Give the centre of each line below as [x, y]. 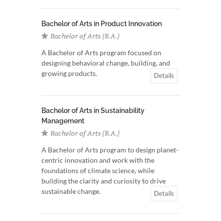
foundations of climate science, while [98, 170]
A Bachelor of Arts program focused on [101, 53]
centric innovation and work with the [98, 160]
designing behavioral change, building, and [106, 63]
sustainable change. [71, 191]
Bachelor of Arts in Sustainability [93, 110]
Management [63, 121]
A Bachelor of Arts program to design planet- [110, 150]
